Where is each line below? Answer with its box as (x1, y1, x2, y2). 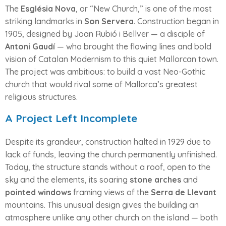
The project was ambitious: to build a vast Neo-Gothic (5, 66, 205, 77)
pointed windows (5, 187, 71, 197)
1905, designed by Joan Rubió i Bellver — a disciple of (5, 28, 205, 39)
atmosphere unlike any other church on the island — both (5, 212, 218, 222)
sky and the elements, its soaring (5, 174, 130, 185)
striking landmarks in (5, 16, 84, 26)
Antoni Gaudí (5, 41, 55, 51)
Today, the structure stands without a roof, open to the (5, 161, 210, 172)
